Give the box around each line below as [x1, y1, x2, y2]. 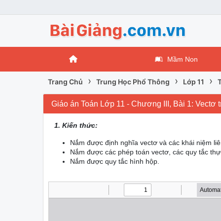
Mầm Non [167, 55, 198, 64]
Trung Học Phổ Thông [96, 77, 170, 86]
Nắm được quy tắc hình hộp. [70, 157, 159, 166]
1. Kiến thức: [54, 121, 98, 130]
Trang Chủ [48, 77, 83, 86]
